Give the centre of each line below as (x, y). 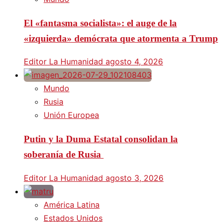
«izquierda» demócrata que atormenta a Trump (121, 38)
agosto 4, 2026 (134, 62)
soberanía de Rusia (64, 154)
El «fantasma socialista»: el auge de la (100, 23)
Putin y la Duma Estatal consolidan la (101, 139)
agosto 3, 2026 (135, 178)
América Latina (72, 204)
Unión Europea (71, 115)
